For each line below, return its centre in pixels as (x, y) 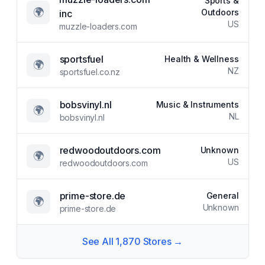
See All (99, 241)
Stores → (162, 241)
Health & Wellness (202, 59)
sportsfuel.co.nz (90, 72)
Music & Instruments (197, 104)
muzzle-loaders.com (98, 26)
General (222, 195)
